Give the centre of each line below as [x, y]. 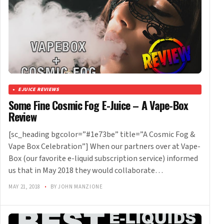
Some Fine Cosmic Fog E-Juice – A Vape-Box [98, 105]
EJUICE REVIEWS [39, 90]
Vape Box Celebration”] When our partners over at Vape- [104, 147]
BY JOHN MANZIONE [76, 187]
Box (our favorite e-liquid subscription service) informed [103, 159]
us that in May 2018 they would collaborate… [86, 171]
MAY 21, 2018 [25, 187]
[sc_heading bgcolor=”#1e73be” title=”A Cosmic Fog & [102, 135]
